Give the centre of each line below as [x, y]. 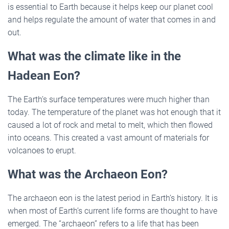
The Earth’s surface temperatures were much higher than [109, 99]
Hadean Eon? [44, 75]
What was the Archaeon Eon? [88, 174]
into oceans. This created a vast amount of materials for [108, 138]
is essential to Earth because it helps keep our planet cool [110, 7]
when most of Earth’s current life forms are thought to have [112, 211]
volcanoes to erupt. [42, 150]
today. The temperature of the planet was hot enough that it [114, 112]
